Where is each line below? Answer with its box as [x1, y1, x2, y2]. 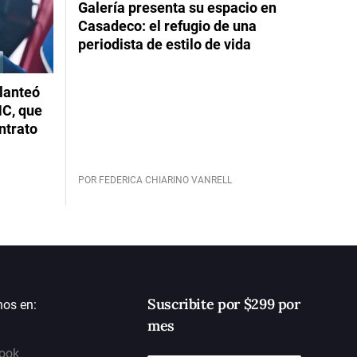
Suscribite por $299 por [147, 295, 300, 313]
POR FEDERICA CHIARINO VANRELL [77, 175, 232, 186]
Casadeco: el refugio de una [77, 17, 257, 34]
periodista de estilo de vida [77, 35, 251, 53]
